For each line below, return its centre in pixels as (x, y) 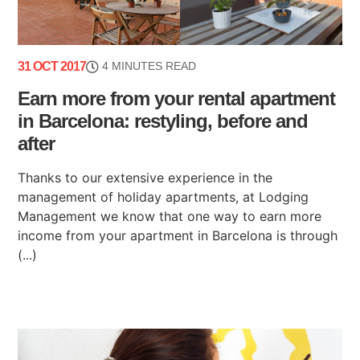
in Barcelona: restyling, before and (163, 121)
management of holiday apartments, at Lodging (164, 197)
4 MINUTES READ (149, 66)
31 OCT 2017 (52, 67)
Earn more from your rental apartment (177, 99)
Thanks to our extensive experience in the (145, 178)
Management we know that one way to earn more (170, 217)
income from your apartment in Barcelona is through (178, 236)
